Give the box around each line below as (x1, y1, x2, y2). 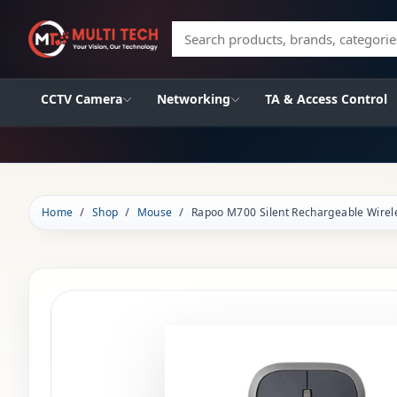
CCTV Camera (41, 90, 122, 107)
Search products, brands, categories (170, 38, 387, 56)
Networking (157, 90, 230, 107)
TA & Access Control (265, 90, 387, 107)
